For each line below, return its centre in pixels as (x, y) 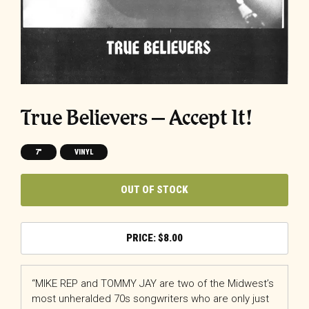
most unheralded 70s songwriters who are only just (150, 298)
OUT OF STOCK (154, 190)
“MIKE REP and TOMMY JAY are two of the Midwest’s (153, 283)
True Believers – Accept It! (137, 117)
